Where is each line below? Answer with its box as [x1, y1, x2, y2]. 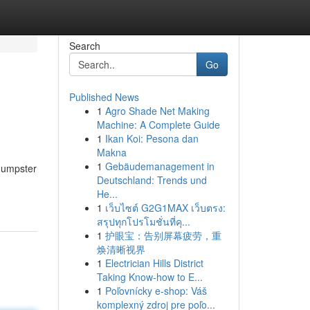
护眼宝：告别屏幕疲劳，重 [104, 228, 221, 242]
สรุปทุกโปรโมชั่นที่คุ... [96, 215, 190, 228]
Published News [69, 90, 139, 104]
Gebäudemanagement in [104, 159, 215, 173]
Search [69, 39, 100, 53]
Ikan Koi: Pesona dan [104, 131, 199, 145]
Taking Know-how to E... [96, 270, 203, 284]
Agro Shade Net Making [104, 104, 210, 118]
